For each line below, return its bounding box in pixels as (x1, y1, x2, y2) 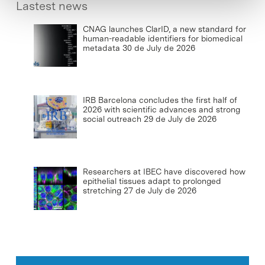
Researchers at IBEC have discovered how (82, 167, 245, 177)
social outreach (82, 114, 141, 124)
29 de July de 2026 (143, 114, 216, 124)
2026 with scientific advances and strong (82, 105, 240, 115)
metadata (82, 43, 120, 53)
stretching (82, 186, 121, 196)
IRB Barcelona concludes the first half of (82, 95, 237, 105)
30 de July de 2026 (122, 43, 195, 53)
